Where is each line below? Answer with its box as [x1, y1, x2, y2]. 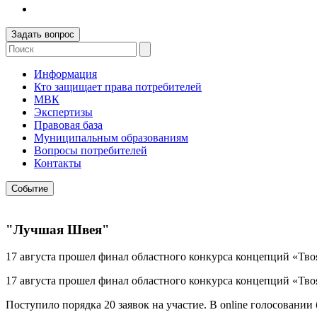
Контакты [34, 157, 81, 169]
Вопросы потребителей [34, 144, 147, 156]
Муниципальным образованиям [34, 132, 188, 144]
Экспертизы [34, 106, 93, 118]
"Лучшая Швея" [6, 221, 110, 237]
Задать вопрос [11, 29, 74, 40]
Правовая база [34, 119, 103, 131]
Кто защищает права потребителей [34, 81, 202, 93]
